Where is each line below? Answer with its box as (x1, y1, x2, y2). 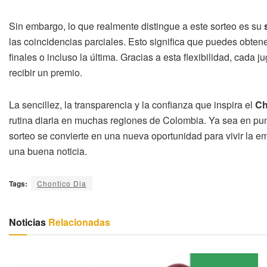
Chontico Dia (37, 178, 86, 188)
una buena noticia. (9, 144, 87, 158)
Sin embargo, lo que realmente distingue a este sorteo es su (9, 18, 264, 33)
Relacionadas (46, 215, 110, 229)
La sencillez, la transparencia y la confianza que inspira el (9, 97, 255, 111)
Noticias (9, 215, 46, 229)
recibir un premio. (9, 65, 82, 79)
